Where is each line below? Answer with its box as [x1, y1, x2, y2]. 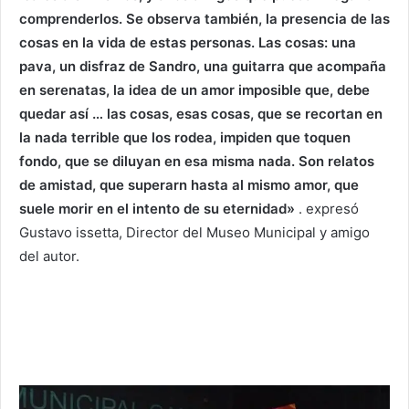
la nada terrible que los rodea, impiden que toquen [19, 128, 351, 146]
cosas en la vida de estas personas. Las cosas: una [19, 33, 356, 51]
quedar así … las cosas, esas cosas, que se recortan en [19, 104, 383, 122]
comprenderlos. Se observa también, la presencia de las [19, 9, 390, 27]
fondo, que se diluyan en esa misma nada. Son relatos [19, 152, 374, 170]
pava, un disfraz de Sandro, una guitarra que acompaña [19, 57, 386, 75]
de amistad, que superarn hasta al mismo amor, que [19, 175, 359, 194]
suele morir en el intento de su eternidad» [19, 199, 295, 217]
